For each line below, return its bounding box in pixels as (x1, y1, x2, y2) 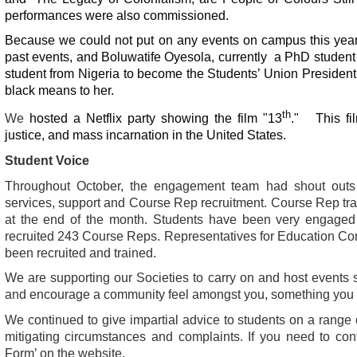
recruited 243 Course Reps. (4, 229, 164, 243)
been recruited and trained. (4, 245, 169, 260)
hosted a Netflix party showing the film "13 (29, 112, 282, 126)
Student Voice (4, 153, 89, 167)
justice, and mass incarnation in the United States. (4, 128, 286, 143)
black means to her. (4, 84, 114, 98)
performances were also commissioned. (4, 8, 229, 22)
